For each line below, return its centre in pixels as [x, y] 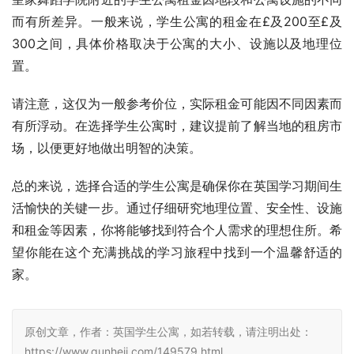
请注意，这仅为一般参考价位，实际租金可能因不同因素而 [177, 103]
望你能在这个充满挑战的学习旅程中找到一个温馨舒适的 [177, 252]
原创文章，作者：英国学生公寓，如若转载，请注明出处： [168, 331]
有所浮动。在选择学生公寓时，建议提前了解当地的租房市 [177, 125]
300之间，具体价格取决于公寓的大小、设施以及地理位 [177, 43]
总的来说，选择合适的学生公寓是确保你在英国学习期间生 [177, 185]
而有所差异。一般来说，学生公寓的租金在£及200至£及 [177, 21]
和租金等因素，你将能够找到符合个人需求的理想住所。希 [177, 230]
